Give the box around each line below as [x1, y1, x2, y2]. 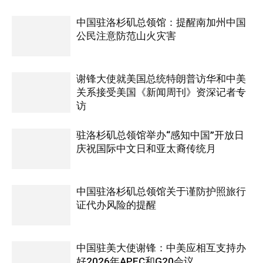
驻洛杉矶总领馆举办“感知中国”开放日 [76, 129, 244, 141]
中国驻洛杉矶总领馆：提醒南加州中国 [76, 16, 246, 28]
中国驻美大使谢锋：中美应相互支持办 [76, 241, 246, 254]
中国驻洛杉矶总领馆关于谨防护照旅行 [76, 185, 246, 197]
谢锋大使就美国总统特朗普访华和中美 [76, 72, 246, 85]
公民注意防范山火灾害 [76, 29, 176, 42]
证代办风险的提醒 [76, 198, 156, 211]
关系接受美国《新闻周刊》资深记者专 [76, 86, 246, 98]
